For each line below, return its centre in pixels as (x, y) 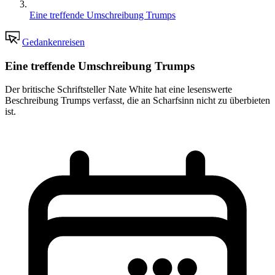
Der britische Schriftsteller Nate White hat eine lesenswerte (118, 90)
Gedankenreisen (53, 42)
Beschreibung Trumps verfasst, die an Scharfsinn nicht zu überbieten (137, 101)
